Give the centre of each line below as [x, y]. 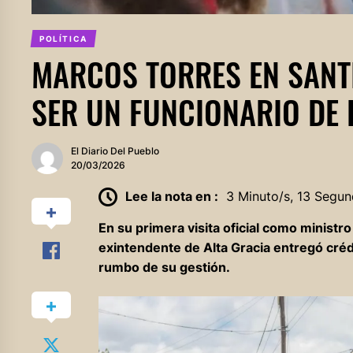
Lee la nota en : [171, 196]
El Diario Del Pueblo [115, 150]
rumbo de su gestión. [164, 268]
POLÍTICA [63, 38]
